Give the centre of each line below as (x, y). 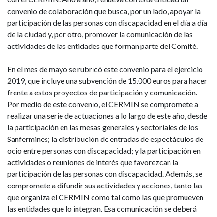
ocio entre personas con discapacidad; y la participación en (104, 150)
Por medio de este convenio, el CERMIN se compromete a (103, 104)
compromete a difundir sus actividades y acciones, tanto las (105, 185)
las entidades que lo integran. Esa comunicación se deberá (102, 208)
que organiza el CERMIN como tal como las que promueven (105, 197)
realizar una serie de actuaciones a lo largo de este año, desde (107, 115)
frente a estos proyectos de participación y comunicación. (102, 92)
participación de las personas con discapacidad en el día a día (107, 22)
